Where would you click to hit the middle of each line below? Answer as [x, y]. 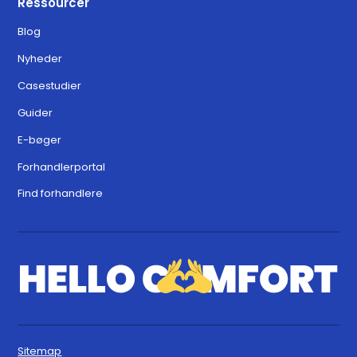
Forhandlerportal [62, 167]
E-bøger [40, 139]
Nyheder [40, 58]
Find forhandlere [61, 194]
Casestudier [50, 85]
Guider [35, 112]
